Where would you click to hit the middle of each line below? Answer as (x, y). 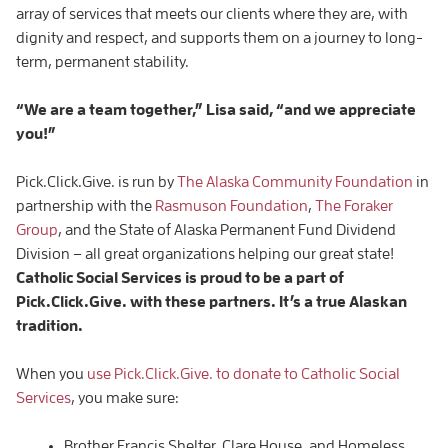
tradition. (49, 325)
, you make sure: (125, 397)
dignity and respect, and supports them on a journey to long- (219, 37)
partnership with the (85, 205)
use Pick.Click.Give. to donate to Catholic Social (243, 373)
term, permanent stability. (102, 61)
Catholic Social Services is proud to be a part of (180, 277)
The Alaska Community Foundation (295, 181)
